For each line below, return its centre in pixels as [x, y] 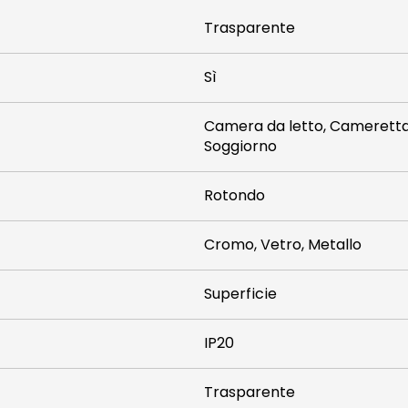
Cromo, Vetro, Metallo [283, 245]
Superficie [240, 294]
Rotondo [235, 195]
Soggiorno [240, 146]
